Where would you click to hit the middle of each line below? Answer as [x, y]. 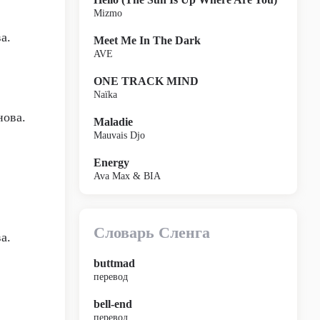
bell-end [113, 304]
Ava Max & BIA [127, 176]
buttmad [114, 263]
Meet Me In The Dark [147, 40]
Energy [111, 162]
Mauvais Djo [119, 135]
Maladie [113, 122]
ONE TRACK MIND [146, 81]
